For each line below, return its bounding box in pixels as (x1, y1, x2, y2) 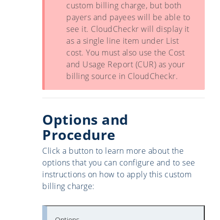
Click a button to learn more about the (42, 145, 184, 157)
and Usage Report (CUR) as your (66, 59, 185, 70)
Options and (42, 110, 129, 129)
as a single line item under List (66, 35, 179, 47)
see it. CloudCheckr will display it (66, 24, 190, 35)
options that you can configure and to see (42, 157, 195, 168)
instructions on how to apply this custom (42, 169, 192, 180)
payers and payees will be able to (66, 12, 191, 23)
